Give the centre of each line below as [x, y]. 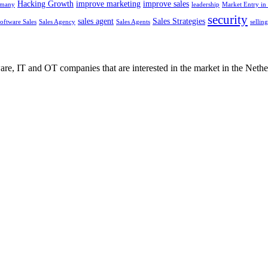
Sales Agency [57, 22]
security [228, 19]
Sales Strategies [179, 21]
